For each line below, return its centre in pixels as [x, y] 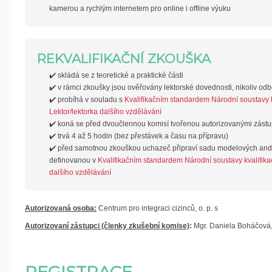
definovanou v [73, 160]
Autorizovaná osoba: [61, 208]
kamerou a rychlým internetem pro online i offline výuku [140, 8]
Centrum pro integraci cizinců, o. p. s [157, 208]
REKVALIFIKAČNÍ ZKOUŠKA [124, 59]
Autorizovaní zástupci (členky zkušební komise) [107, 226]
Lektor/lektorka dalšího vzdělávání [105, 112]
